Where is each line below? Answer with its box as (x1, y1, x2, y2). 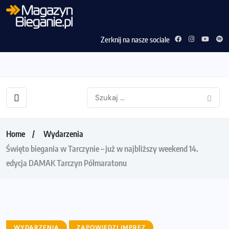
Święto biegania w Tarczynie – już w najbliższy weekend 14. (6, 143, 198, 154)
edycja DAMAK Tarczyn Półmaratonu (6, 157, 127, 168)
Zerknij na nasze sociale (101, 34, 170, 44)
